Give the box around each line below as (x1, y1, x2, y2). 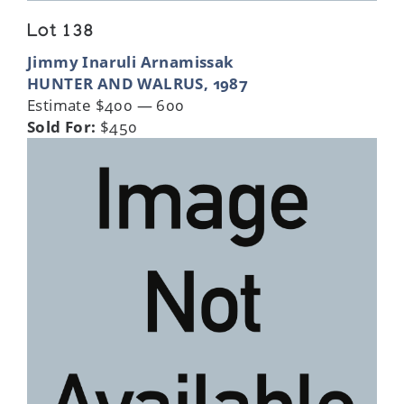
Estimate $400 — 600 (27, 94, 185, 115)
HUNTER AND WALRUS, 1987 (27, 72, 249, 94)
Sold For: (27, 115, 96, 137)
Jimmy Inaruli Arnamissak (27, 50, 234, 72)
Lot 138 (27, 22, 95, 44)
